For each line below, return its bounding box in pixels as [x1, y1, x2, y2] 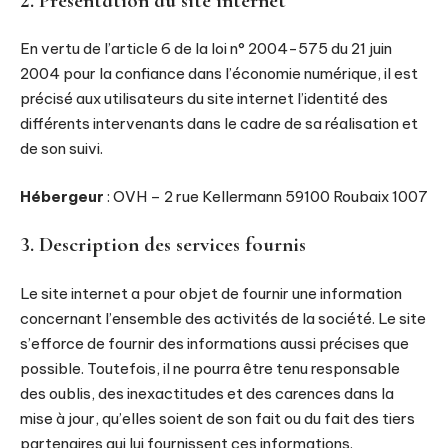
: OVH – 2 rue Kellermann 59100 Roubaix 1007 [104, 186, 428, 206]
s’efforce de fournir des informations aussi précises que [20, 333, 409, 353]
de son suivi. [20, 139, 103, 158]
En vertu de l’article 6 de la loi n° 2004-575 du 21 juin [20, 39, 392, 58]
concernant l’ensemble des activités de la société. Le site [20, 308, 426, 328]
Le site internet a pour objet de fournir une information [20, 283, 402, 303]
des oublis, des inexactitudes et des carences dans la [20, 383, 394, 403]
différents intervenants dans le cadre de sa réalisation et [20, 114, 418, 133]
